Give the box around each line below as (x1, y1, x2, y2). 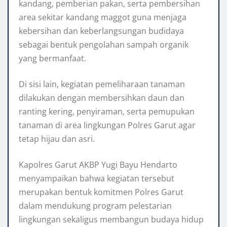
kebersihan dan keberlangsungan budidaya (19, 25, 184, 37)
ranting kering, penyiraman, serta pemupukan (19, 106, 195, 118)
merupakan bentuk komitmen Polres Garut (19, 186, 183, 198)
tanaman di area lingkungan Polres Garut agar (19, 120, 196, 131)
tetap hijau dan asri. (19, 133, 95, 145)
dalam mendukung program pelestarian (19, 200, 172, 212)
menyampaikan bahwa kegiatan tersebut (19, 173, 174, 184)
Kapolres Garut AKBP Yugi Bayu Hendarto (19, 159, 177, 171)
